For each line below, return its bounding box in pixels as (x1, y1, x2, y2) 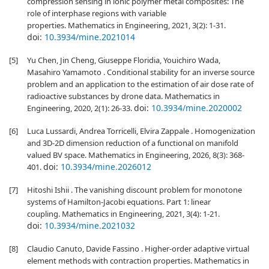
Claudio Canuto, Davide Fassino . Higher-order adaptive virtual (27, 243, 249, 254)
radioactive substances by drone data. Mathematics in (27, 91, 220, 101)
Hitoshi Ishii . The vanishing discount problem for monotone (27, 184, 242, 195)
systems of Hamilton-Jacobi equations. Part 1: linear (27, 196, 211, 207)
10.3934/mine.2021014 (44, 31, 135, 43)
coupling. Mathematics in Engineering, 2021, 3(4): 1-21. (27, 208, 220, 219)
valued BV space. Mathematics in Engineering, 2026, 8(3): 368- (27, 150, 244, 160)
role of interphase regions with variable (27, 8, 166, 19)
